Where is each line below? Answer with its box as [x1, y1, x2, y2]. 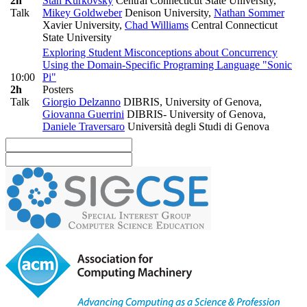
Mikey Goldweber [42, 7, 122, 19]
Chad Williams [125, 19, 188, 32]
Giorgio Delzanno [42, 96, 121, 108]
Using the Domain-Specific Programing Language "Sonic [42, 59, 292, 71]
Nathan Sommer [214, 7, 284, 19]
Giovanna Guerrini [42, 108, 124, 121]
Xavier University [42, 19, 119, 32]
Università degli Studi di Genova [125, 121, 269, 133]
